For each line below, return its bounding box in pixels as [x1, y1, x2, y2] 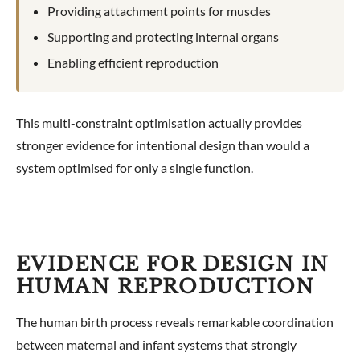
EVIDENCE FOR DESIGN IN [16, 252, 329, 276]
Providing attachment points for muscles [47, 2, 272, 18]
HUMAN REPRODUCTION [16, 275, 315, 299]
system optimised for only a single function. [16, 160, 253, 176]
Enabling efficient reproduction [47, 54, 219, 70]
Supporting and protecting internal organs [47, 28, 280, 44]
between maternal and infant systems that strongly [16, 337, 297, 353]
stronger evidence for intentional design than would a [16, 137, 309, 153]
